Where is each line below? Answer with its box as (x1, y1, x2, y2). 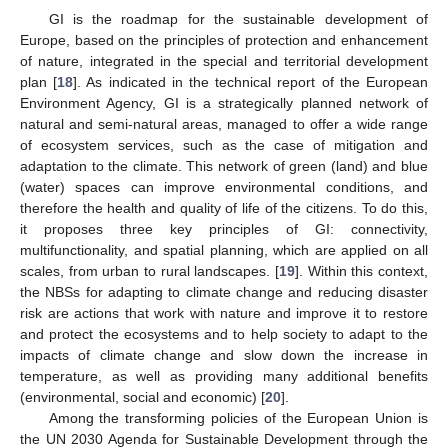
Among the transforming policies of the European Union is (48, 409, 428, 426)
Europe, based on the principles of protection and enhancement (20, 31, 428, 48)
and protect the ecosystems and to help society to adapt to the (20, 325, 428, 342)
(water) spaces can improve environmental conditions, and (20, 178, 428, 195)
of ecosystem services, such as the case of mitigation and (20, 136, 428, 153)
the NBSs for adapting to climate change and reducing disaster (20, 283, 428, 300)
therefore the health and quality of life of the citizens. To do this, (20, 199, 428, 216)
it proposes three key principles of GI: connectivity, (20, 220, 428, 237)
